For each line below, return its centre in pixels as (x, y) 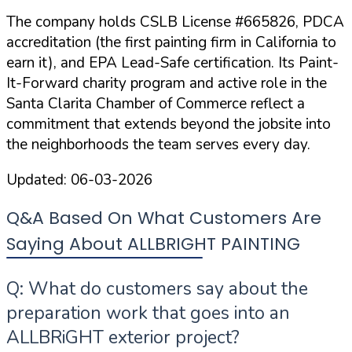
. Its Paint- (305, 63)
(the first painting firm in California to (214, 43)
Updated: (38, 180)
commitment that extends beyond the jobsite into (169, 125)
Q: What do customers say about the (157, 289)
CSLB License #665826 (218, 22)
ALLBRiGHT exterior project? (123, 338)
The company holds (73, 22)
